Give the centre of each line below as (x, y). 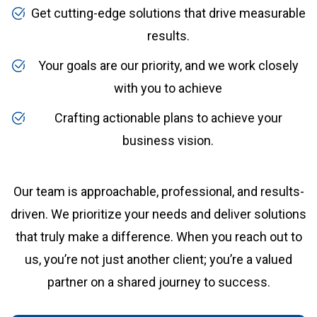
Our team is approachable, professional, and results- (158, 191)
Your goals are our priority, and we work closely (168, 65)
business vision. (168, 140)
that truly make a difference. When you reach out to (158, 236)
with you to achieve (168, 88)
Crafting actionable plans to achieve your (168, 117)
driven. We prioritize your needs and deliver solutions (158, 214)
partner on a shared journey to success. (158, 282)
